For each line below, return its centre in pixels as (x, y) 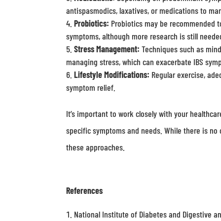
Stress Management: (107, 49)
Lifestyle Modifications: (112, 74)
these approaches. (96, 147)
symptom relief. (91, 87)
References (86, 190)
